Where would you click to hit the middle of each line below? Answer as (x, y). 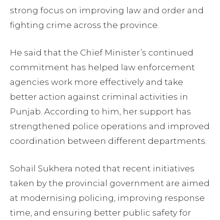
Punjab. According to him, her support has (100, 112)
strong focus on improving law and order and (107, 11)
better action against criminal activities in (99, 97)
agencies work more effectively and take (96, 82)
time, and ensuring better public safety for (100, 213)
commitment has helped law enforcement (102, 68)
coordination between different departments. (108, 141)
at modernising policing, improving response (107, 198)
